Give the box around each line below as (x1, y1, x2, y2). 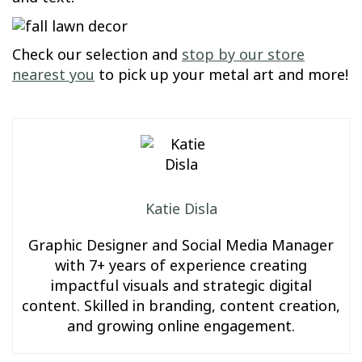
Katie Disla (145, 199, 217, 221)
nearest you (12, 65, 95, 86)
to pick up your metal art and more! (95, 65, 348, 86)
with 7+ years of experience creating (55, 255, 307, 277)
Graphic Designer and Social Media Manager (28, 235, 334, 257)
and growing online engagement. (67, 316, 295, 338)
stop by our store (182, 44, 305, 66)
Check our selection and (12, 44, 182, 66)
